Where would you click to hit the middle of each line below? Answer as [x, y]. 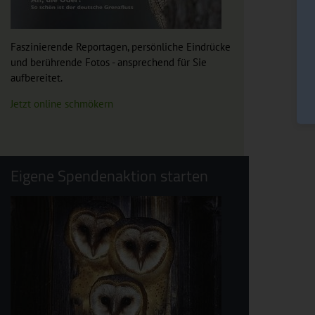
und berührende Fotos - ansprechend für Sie [109, 63]
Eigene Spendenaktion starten [109, 175]
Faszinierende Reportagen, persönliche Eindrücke [121, 47]
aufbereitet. [37, 78]
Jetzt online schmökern [62, 104]
